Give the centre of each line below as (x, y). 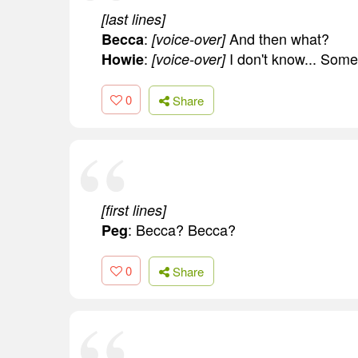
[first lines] (134, 209)
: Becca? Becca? (182, 229)
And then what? (277, 39)
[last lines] (133, 19)
